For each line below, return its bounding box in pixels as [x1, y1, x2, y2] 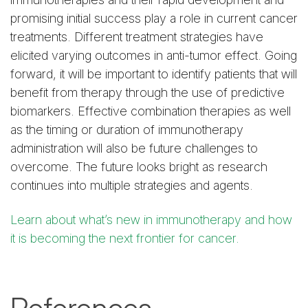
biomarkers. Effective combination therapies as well [10, 103, 291, 118]
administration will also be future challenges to [10, 140, 258, 155]
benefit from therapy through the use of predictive [10, 85, 285, 100]
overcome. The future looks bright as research [10, 159, 267, 174]
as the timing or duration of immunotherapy [10, 122, 243, 137]
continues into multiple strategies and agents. [10, 177, 253, 192]
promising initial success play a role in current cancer [10, 10, 298, 25]
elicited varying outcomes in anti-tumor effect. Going [10, 47, 297, 63]
